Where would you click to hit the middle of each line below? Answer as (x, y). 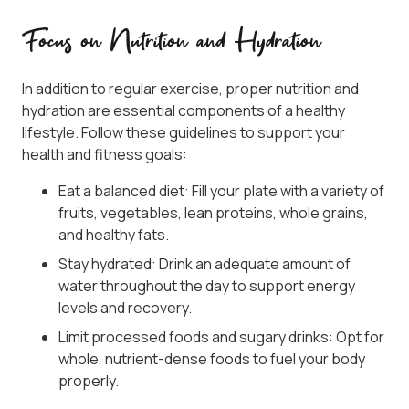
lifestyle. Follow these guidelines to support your (184, 133)
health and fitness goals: (105, 155)
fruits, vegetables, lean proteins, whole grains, (213, 213)
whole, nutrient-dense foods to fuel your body (212, 359)
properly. (89, 381)
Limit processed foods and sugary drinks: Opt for (221, 337)
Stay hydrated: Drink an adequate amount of (204, 264)
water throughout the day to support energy (207, 286)
